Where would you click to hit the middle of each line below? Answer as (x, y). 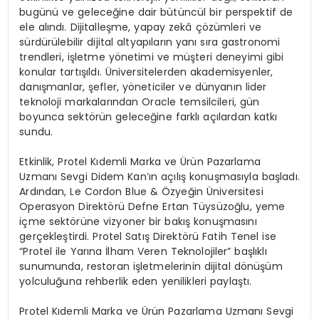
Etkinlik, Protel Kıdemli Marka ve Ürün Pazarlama (140, 162)
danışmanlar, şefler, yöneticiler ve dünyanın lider (143, 87)
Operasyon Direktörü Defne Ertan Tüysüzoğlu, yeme (152, 207)
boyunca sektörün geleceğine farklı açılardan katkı (148, 117)
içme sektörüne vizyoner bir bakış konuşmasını (138, 222)
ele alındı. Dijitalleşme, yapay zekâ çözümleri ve (141, 27)
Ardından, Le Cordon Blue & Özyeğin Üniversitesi (141, 192)
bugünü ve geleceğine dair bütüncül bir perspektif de (156, 12)
